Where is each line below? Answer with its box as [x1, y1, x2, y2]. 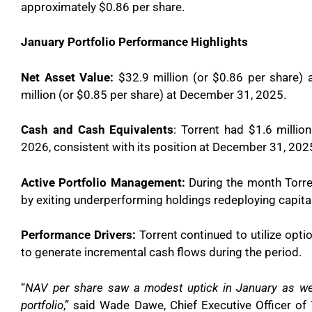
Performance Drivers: [21, 228, 139, 242]
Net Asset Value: [21, 70, 114, 84]
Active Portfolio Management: [21, 175, 185, 189]
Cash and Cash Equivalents [21, 123, 174, 136]
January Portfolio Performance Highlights [21, 35, 248, 49]
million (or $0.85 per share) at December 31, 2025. [21, 87, 286, 102]
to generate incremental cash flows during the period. [21, 245, 302, 259]
